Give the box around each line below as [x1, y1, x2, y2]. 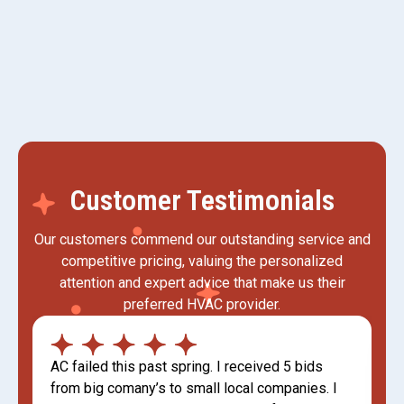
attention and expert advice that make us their [59, 273, 345, 291]
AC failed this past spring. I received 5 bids [50, 357, 323, 375]
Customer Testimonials [69, 182, 335, 217]
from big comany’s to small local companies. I [50, 379, 337, 397]
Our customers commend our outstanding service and [33, 230, 371, 248]
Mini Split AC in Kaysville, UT [120, 8, 284, 23]
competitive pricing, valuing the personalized [61, 252, 343, 270]
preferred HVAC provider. [124, 295, 280, 313]
